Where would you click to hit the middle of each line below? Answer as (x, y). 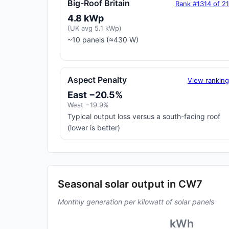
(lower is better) (94, 128)
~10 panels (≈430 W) (103, 40)
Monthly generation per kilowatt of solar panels (136, 202)
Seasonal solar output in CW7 (130, 184)
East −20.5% (95, 95)
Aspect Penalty (97, 80)
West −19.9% (88, 105)
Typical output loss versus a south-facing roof (144, 116)
